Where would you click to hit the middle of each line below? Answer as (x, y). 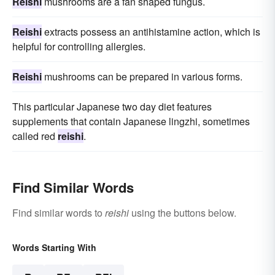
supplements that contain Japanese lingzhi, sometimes (131, 122)
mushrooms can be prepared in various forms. (142, 77)
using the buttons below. (183, 213)
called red (35, 136)
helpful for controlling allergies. (79, 47)
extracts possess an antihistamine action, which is (151, 32)
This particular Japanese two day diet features (112, 107)
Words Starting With (54, 248)
